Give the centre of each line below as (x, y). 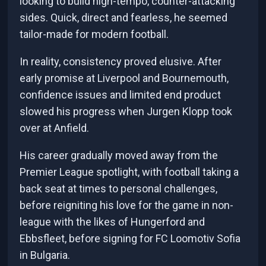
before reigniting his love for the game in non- (127, 205)
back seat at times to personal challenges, (119, 189)
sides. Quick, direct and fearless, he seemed (124, 18)
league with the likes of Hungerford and (113, 222)
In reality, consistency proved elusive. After (121, 62)
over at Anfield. (55, 128)
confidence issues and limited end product (121, 95)
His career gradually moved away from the (119, 156)
